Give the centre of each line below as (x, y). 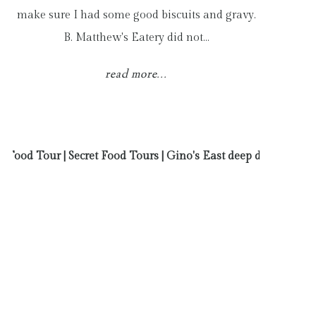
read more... (136, 75)
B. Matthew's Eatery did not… (136, 38)
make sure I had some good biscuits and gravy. (136, 15)
